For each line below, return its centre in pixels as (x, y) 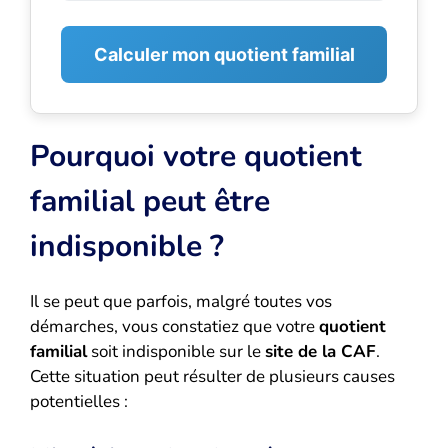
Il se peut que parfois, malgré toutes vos (181, 301)
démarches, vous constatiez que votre (174, 326)
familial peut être (150, 201)
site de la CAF (320, 351)
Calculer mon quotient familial (224, 54)
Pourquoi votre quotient (196, 156)
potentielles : (79, 401)
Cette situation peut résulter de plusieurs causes (212, 376)
